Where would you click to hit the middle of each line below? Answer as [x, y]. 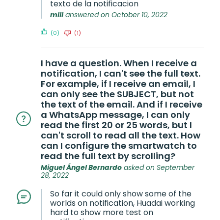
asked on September [158, 167]
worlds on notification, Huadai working [123, 203]
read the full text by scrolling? [108, 156]
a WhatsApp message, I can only [115, 115]
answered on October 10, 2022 [115, 15]
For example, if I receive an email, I [118, 84]
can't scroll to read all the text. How [121, 135]
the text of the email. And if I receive [122, 104]
